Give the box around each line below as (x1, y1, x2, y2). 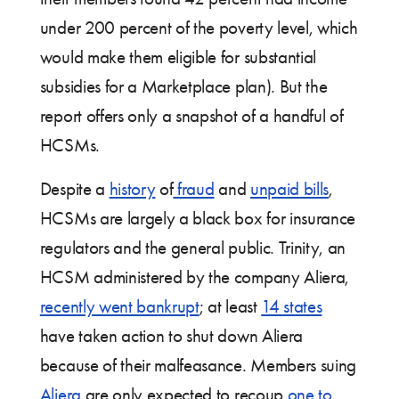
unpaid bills (249, 178, 330, 200)
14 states (261, 296, 322, 318)
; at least (199, 296, 262, 318)
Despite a (39, 178, 110, 200)
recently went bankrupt (39, 296, 199, 318)
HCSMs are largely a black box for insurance (39, 208, 356, 230)
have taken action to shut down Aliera (39, 325, 303, 347)
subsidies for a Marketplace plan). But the (39, 76, 328, 98)
